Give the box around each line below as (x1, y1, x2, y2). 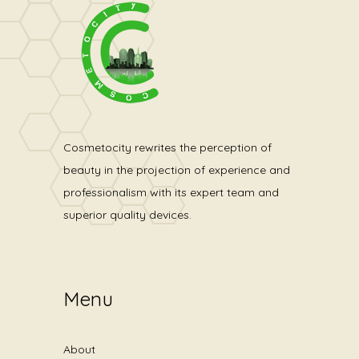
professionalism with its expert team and (63, 184, 279, 200)
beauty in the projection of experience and (63, 162, 290, 177)
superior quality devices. (63, 207, 192, 222)
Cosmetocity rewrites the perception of (63, 139, 272, 155)
